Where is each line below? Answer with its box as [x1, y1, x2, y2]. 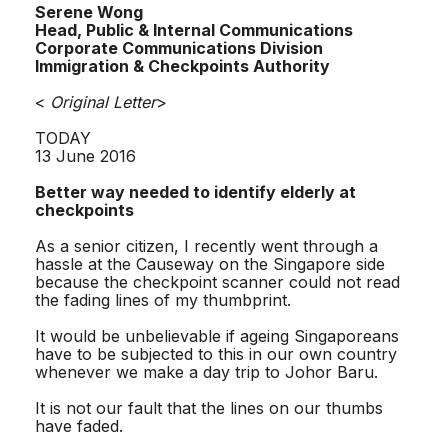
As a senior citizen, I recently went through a [35, 235, 378, 256]
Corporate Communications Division [35, 37, 323, 58]
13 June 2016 [35, 145, 136, 166]
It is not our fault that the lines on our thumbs [35, 397, 383, 418]
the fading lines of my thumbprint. [35, 289, 291, 310]
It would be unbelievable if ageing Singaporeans [35, 325, 399, 346]
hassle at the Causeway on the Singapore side [35, 253, 385, 274]
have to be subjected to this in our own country [35, 343, 397, 364]
